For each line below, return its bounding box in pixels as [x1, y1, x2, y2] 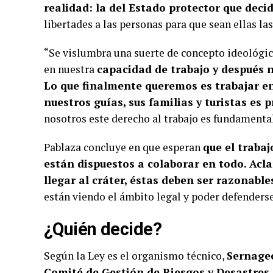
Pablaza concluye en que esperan [44, 140, 203, 155]
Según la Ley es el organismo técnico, [44, 249, 227, 263]
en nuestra [44, 62, 97, 77]
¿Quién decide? [44, 219, 161, 240]
